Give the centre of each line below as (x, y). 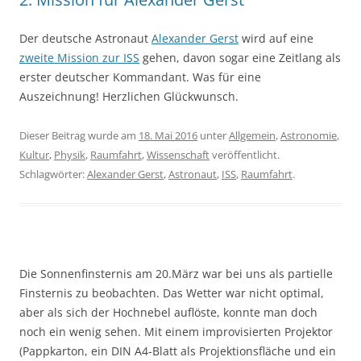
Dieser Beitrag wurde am (79, 136)
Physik (70, 155)
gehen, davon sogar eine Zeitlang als (240, 58)
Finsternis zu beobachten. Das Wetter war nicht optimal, (172, 293)
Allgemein (252, 136)
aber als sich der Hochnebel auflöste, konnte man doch (168, 313)
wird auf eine (276, 39)
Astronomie (309, 136)
